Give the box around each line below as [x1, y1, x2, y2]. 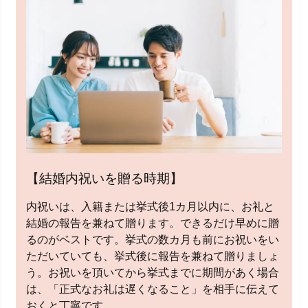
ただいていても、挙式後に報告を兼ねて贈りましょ [26, 250, 279, 263]
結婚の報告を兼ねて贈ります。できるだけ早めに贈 [26, 217, 279, 230]
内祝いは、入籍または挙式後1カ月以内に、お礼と [26, 201, 274, 213]
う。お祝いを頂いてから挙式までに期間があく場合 [26, 267, 279, 279]
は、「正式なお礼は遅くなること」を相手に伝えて [26, 283, 279, 296]
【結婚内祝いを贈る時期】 [26, 170, 183, 186]
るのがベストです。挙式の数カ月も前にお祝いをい [26, 234, 279, 246]
